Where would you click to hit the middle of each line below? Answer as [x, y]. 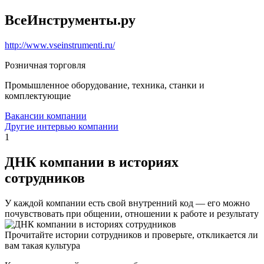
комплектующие [38, 95]
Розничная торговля [45, 65]
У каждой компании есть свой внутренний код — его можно [127, 203]
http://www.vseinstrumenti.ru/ [60, 45]
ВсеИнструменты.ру [70, 20]
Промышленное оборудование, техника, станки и [105, 85]
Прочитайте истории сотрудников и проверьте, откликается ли [131, 235]
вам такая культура [42, 245]
